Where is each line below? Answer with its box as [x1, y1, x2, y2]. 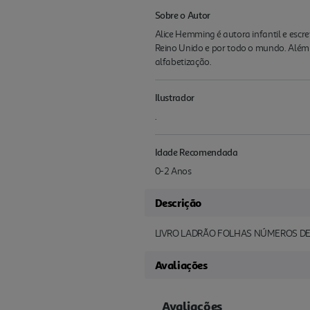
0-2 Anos [154, 165, 192, 178]
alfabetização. [154, 56, 212, 69]
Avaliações [154, 258, 208, 273]
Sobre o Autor [154, 9, 210, 21]
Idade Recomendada [154, 146, 238, 158]
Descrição [154, 196, 201, 210]
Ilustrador [154, 91, 195, 104]
